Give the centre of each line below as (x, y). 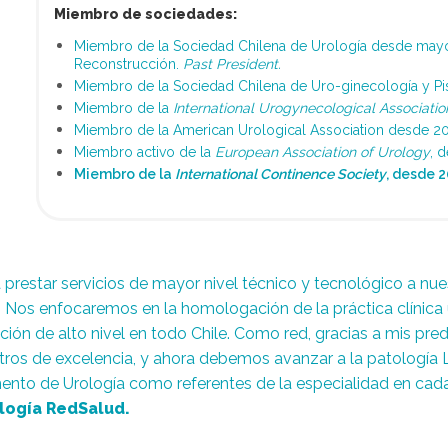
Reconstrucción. (128, 64)
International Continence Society (280, 174)
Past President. (231, 64)
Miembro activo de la (144, 152)
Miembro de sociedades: (145, 14)
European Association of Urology (322, 152)
